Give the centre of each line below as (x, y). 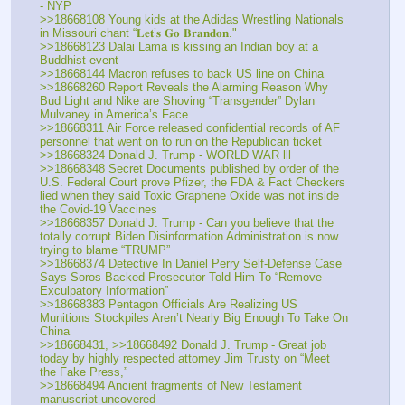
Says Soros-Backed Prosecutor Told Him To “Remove (181, 278)
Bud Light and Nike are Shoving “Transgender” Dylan (177, 101)
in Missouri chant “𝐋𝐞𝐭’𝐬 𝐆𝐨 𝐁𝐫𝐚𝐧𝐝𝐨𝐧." (138, 33)
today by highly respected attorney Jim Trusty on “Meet (185, 359)
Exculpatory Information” (104, 291)
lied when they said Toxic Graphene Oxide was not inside (189, 196)
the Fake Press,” (84, 372)
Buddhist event (79, 61)
